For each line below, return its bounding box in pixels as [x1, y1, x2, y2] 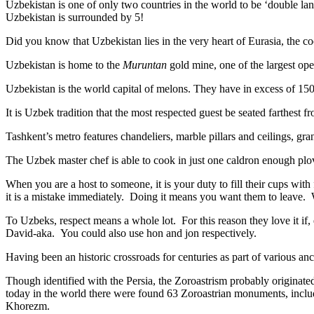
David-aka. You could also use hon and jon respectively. [6, 226, 257, 239]
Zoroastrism [175, 274, 227, 287]
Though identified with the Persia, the [6, 274, 175, 287]
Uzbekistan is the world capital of [6, 82, 156, 95]
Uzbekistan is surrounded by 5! [6, 11, 144, 23]
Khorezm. [6, 299, 50, 312]
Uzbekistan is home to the [6, 58, 123, 71]
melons [156, 82, 188, 95]
